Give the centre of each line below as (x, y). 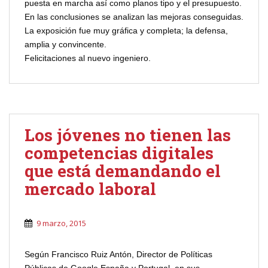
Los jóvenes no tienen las (128, 135)
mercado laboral (90, 188)
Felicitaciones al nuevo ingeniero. (88, 58)
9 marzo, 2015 (61, 223)
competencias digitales (119, 153)
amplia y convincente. (66, 44)
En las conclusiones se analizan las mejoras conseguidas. (134, 16)
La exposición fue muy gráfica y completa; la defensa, (126, 30)
